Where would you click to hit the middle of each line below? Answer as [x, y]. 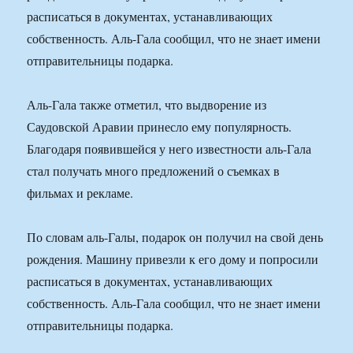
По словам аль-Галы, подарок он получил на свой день [175, 237]
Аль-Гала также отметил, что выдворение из [147, 105]
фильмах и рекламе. [80, 193]
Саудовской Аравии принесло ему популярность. [160, 127]
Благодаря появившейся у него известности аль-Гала [169, 149]
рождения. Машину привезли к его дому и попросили [173, 259]
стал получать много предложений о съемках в [154, 171]
